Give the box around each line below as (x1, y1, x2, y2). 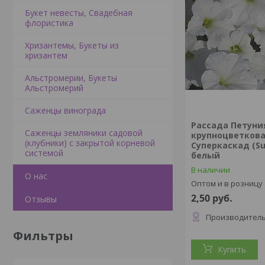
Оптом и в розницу (191, 178, 263, 189)
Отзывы (25, 193, 57, 205)
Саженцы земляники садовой (25, 127, 143, 138)
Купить (218, 244, 247, 255)
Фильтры (13, 228, 73, 244)
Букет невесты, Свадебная (25, 7, 132, 18)
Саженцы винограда (25, 105, 106, 116)
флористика (25, 17, 73, 28)
